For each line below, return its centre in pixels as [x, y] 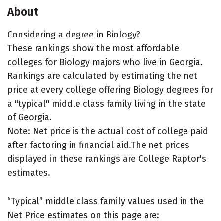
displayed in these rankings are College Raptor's [107, 159]
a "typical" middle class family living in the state [107, 104]
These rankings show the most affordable [93, 48]
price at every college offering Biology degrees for [110, 90]
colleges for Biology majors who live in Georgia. [105, 62]
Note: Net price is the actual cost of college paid [108, 131]
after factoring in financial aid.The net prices [98, 145]
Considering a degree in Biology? [74, 35]
